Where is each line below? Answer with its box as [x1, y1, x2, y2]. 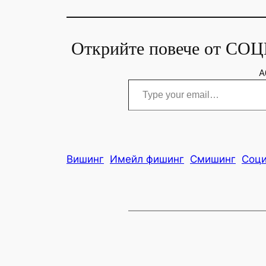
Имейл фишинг [110, 153, 184, 166]
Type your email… [128, 73, 161, 85]
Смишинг [190, 153, 236, 166]
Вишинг [66, 153, 104, 166]
